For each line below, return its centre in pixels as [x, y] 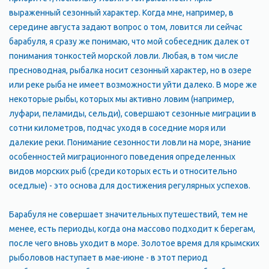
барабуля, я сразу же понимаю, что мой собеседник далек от [129, 41]
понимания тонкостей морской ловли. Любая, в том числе [124, 56]
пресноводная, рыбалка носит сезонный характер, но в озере [130, 70]
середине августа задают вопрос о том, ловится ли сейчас [126, 27]
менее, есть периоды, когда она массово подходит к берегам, [132, 229]
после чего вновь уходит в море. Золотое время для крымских [134, 243]
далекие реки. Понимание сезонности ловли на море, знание [130, 142]
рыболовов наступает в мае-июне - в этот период [108, 258]
